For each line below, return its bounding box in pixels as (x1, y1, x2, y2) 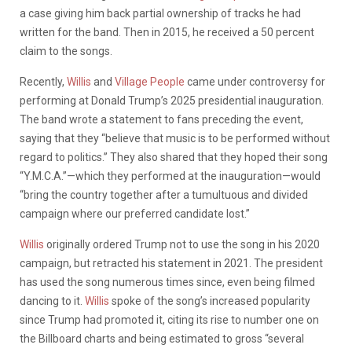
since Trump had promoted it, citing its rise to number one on (20, 313, 319, 326)
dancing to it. (20, 294, 85, 307)
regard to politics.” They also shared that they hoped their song (20, 150, 328, 163)
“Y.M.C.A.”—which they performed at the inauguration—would (20, 169, 321, 182)
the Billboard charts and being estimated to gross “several (20, 332, 304, 345)
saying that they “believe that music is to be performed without (20, 131, 330, 145)
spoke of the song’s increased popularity (109, 294, 310, 307)
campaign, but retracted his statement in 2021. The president (20, 256, 323, 269)
